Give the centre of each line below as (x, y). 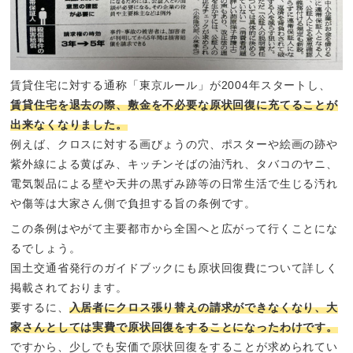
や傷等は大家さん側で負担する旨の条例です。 (134, 204)
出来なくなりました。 (69, 125)
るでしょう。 (46, 249)
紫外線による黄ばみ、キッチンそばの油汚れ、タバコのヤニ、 (174, 164)
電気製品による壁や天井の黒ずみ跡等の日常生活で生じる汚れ (174, 184)
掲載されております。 (69, 288)
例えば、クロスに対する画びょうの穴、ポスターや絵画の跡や (174, 145)
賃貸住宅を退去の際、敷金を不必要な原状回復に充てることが (174, 105)
